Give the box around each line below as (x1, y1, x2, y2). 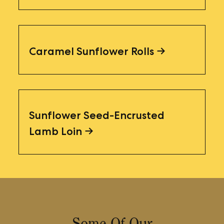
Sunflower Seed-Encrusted (29, 108, 165, 122)
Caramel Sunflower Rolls (29, 44, 154, 57)
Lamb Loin (29, 124, 82, 138)
